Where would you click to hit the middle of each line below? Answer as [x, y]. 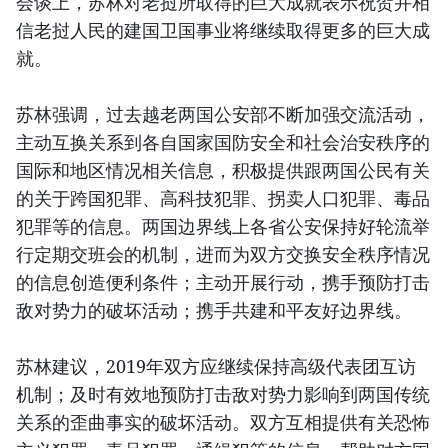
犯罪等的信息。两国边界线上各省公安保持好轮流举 [223, 225]
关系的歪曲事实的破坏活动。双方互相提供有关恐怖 [223, 421]
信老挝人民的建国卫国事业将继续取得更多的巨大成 [223, 29]
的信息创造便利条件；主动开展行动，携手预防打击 [223, 281]
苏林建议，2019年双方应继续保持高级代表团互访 [216, 365]
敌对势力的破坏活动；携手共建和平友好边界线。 [214, 309]
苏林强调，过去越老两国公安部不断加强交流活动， [223, 113]
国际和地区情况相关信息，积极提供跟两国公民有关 [223, 169]
